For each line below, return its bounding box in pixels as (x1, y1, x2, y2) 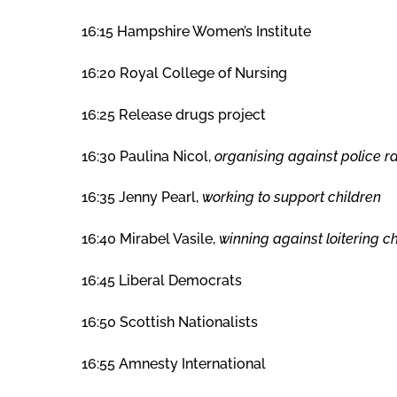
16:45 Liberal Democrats (82, 271, 242, 289)
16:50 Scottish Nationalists (82, 313, 258, 331)
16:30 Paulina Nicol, (82, 147, 214, 165)
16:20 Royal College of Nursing (82, 64, 287, 82)
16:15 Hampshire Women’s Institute (82, 23, 311, 41)
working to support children (202, 189, 381, 206)
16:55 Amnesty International (82, 354, 266, 372)
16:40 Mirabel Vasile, (82, 230, 219, 248)
